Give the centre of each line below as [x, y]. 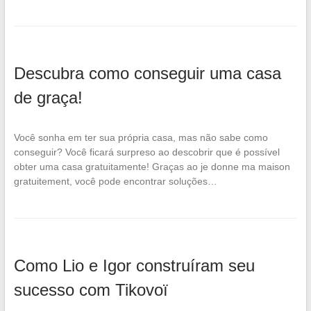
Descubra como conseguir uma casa [147, 73]
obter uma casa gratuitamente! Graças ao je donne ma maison [152, 166]
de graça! [48, 97]
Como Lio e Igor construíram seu [134, 265]
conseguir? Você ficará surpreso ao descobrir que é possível [146, 152]
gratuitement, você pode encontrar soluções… [115, 181]
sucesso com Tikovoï [91, 289]
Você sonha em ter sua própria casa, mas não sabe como [141, 137]
